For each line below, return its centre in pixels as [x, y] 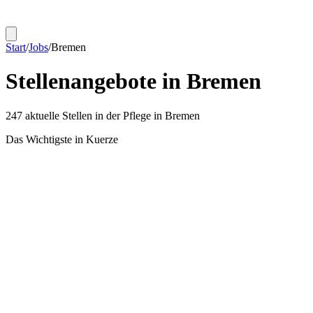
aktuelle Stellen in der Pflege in [94, 115]
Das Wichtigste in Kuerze [62, 139]
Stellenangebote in [96, 81]
